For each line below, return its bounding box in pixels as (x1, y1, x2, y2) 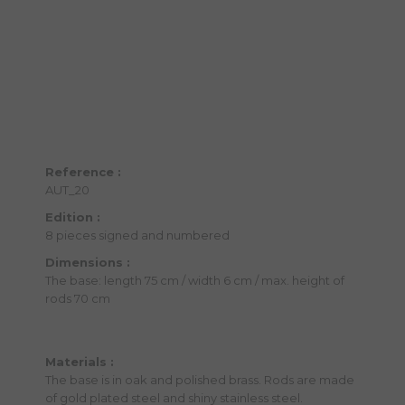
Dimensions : (45, 254, 130, 269)
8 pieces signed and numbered (45, 227, 230, 242)
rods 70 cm (45, 290, 110, 306)
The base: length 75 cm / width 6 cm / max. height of (45, 272, 344, 287)
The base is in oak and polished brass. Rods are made (45, 372, 354, 387)
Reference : (45, 164, 121, 179)
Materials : (45, 353, 114, 369)
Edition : (45, 209, 100, 224)
